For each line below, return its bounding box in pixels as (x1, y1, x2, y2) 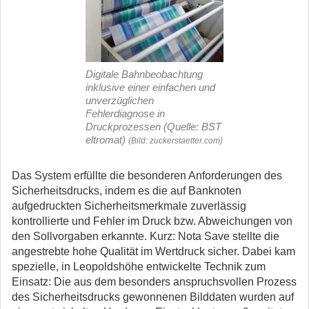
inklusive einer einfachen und (86, 81, 215, 93)
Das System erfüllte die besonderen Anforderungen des (12, 170, 282, 181)
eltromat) (86, 134, 126, 146)
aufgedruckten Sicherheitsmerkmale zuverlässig (12, 200, 246, 212)
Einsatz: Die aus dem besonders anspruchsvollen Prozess (12, 276, 297, 288)
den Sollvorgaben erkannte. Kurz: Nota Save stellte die (12, 230, 279, 242)
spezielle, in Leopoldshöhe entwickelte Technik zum (12, 261, 266, 272)
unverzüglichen (86, 94, 154, 106)
